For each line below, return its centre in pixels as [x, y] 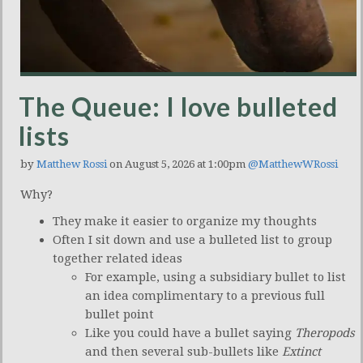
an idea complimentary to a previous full [205, 295]
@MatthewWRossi [293, 164]
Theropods [325, 333]
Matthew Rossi [72, 164]
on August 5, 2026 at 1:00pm [177, 164]
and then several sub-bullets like [184, 351]
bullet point [120, 314]
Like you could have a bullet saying [190, 333]
